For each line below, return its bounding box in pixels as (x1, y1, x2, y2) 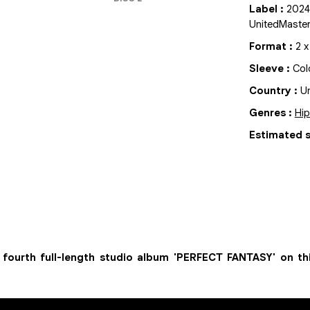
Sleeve (248, 62, 284, 75)
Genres (248, 107, 286, 119)
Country (248, 84, 291, 97)
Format (248, 40, 286, 53)
